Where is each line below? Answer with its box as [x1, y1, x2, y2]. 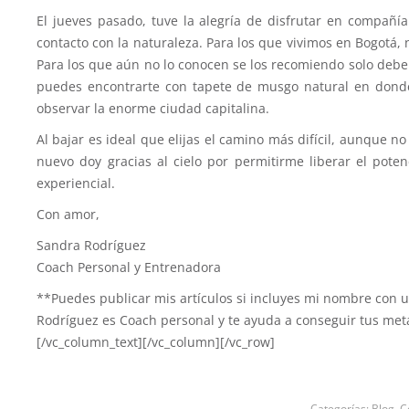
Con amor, [37, 205, 100, 224]
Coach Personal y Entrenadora [37, 258, 221, 277]
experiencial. [37, 174, 115, 193]
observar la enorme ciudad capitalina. [37, 100, 269, 118]
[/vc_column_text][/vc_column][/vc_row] [37, 333, 275, 351]
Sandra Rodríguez [37, 236, 146, 255]
